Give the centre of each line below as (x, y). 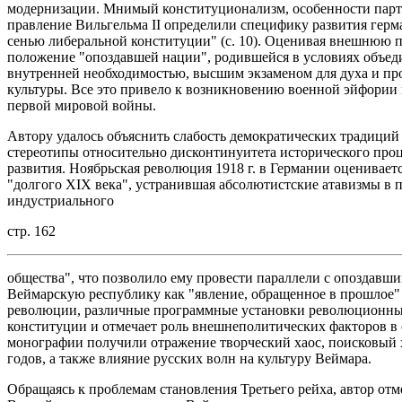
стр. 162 (31, 231)
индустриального (61, 200)
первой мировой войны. (82, 105)
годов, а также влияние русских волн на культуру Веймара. (189, 358)
